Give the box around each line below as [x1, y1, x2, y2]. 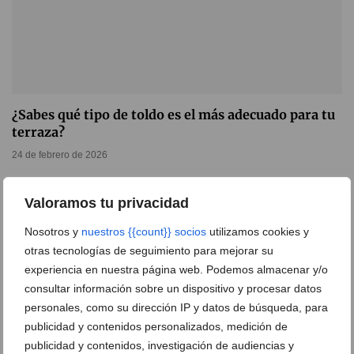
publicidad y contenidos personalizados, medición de [24, 319, 288, 333]
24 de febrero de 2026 [12, 149, 107, 161]
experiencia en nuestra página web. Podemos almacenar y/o [24, 262, 328, 276]
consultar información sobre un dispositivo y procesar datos [24, 281, 322, 295]
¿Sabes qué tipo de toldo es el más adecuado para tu [12, 107, 335, 123]
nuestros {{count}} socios [81, 224, 206, 238]
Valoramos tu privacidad [24, 194, 189, 211]
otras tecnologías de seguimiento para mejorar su [24, 243, 273, 257]
